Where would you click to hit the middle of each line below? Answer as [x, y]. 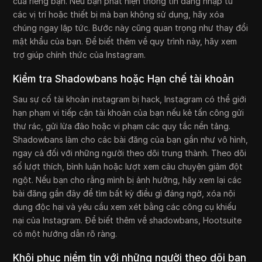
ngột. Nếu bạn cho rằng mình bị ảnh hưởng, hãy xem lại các [127, 180]
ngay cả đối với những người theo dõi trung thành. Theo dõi [130, 153]
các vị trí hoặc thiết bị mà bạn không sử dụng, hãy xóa [119, 15]
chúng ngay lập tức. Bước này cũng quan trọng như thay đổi [131, 28]
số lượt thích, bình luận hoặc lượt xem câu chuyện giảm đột [128, 167]
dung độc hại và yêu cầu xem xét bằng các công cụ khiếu [125, 207]
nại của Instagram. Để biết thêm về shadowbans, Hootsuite [127, 220]
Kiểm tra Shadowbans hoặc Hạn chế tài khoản [124, 79]
